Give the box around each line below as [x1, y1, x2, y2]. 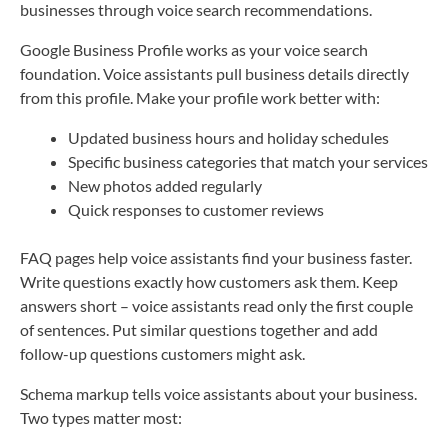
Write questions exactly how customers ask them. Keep [20, 271, 398, 291]
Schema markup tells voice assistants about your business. [20, 383, 417, 403]
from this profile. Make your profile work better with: [20, 87, 380, 107]
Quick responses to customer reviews [68, 199, 324, 219]
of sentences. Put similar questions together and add [20, 319, 378, 339]
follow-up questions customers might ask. [20, 343, 305, 363]
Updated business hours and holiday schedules [68, 127, 389, 147]
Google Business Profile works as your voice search [20, 39, 368, 59]
